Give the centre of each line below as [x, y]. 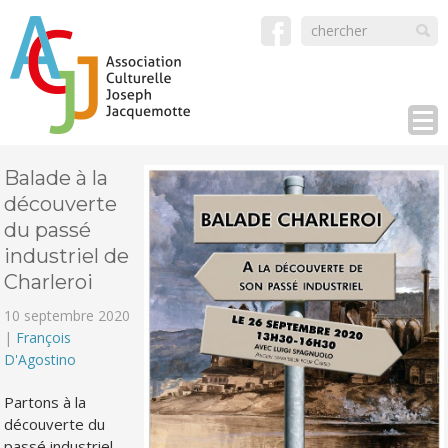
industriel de [67, 256]
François [44, 337]
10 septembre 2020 [67, 315]
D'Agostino [40, 359]
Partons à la [45, 402]
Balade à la [56, 178]
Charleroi [49, 282]
